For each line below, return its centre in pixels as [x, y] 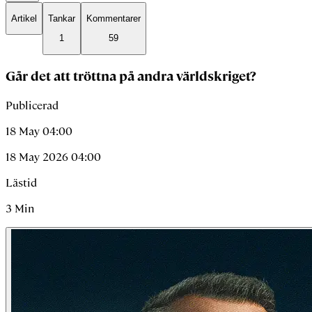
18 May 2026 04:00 [53, 157]
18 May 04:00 [39, 132]
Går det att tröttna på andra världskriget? [131, 77]
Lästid [21, 183]
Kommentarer [114, 18]
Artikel [24, 18]
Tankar [62, 18]
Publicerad [32, 106]
